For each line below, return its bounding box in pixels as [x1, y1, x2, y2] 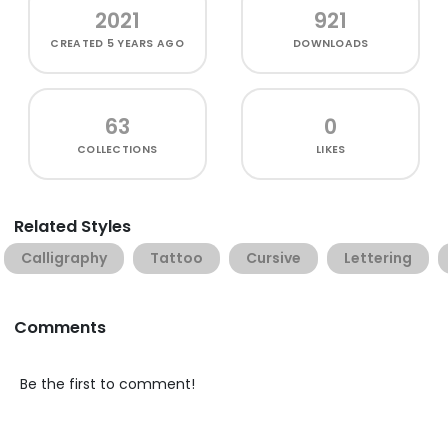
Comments [14, 315, 106, 339]
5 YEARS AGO [106, 35, 184, 51]
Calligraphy [21, 247, 107, 268]
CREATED [50, 35, 107, 51]
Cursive [246, 247, 301, 268]
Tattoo [150, 247, 203, 268]
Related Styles [14, 214, 131, 238]
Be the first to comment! [20, 373, 195, 394]
